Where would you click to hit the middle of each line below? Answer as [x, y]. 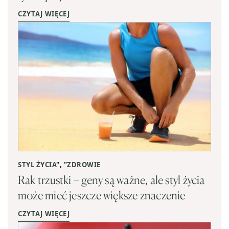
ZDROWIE [84, 164]
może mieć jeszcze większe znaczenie [102, 195]
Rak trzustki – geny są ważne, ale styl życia [111, 179]
